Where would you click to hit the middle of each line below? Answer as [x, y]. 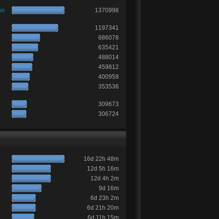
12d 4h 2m [105, 178]
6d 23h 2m [105, 198]
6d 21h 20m [103, 208]
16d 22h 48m [101, 159]
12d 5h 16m [103, 168]
